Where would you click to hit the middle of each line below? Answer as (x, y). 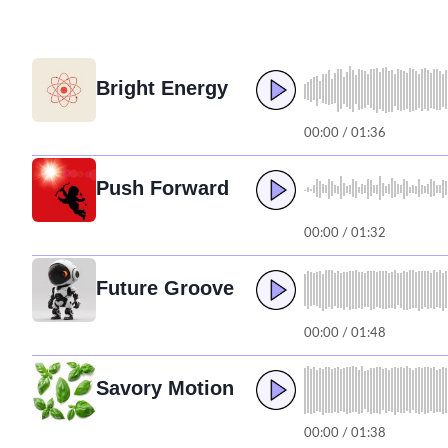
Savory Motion (165, 387)
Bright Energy (162, 87)
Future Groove (165, 287)
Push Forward (162, 187)
